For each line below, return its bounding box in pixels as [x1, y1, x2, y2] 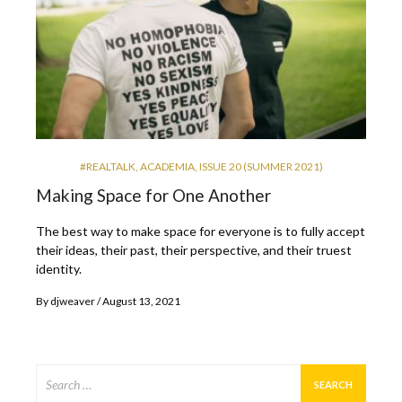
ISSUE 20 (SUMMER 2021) [198, 160, 323, 174]
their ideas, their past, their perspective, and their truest [36, 242, 352, 258]
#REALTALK [79, 160, 135, 174]
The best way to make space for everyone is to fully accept [36, 223, 365, 240]
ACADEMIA [139, 160, 195, 174]
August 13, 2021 [102, 294, 180, 309]
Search [36, 366, 76, 382]
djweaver [50, 294, 95, 309]
